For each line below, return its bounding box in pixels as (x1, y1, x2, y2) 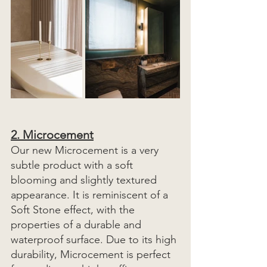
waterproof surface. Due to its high (11, 232, 179, 246)
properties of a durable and (11, 218, 144, 231)
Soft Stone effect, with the (11, 203, 138, 216)
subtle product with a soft (11, 158, 136, 172)
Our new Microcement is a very (11, 143, 162, 157)
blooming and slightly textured (11, 173, 160, 187)
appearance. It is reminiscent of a (11, 188, 171, 201)
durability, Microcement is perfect (11, 247, 173, 261)
